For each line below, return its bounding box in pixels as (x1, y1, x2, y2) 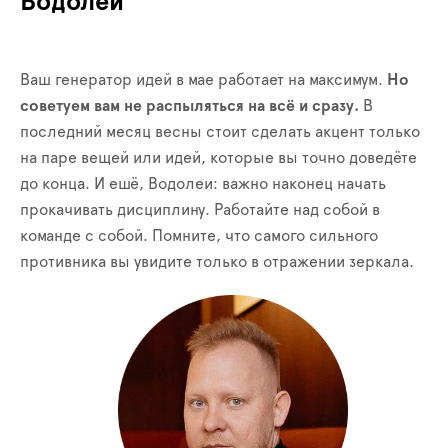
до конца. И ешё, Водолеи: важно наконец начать (20, 175, 386, 192)
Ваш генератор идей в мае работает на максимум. (20, 71, 387, 88)
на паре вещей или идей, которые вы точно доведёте (20, 149, 417, 166)
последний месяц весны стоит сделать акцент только (20, 123, 420, 140)
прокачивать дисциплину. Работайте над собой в (20, 201, 380, 218)
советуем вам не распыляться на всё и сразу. (20, 97, 359, 114)
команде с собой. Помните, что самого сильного (20, 227, 378, 244)
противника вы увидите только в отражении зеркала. (20, 253, 414, 270)
